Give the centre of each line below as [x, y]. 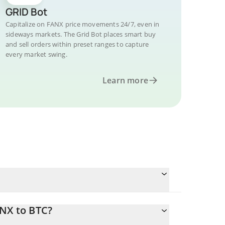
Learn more [125, 80]
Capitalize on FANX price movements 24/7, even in [83, 24]
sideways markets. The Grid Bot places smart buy [81, 34]
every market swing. [36, 54]
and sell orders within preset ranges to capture [77, 44]
